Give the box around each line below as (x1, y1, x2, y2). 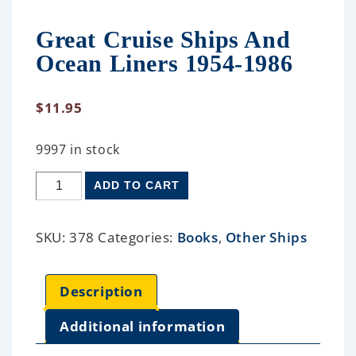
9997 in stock (36, 140, 120, 158)
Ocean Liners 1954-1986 (36, 49, 293, 76)
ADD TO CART (94, 178, 180, 192)
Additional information (60, 317, 226, 336)
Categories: (98, 227, 177, 246)
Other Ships (225, 227, 308, 246)
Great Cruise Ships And (36, 25, 291, 52)
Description (60, 282, 143, 301)
